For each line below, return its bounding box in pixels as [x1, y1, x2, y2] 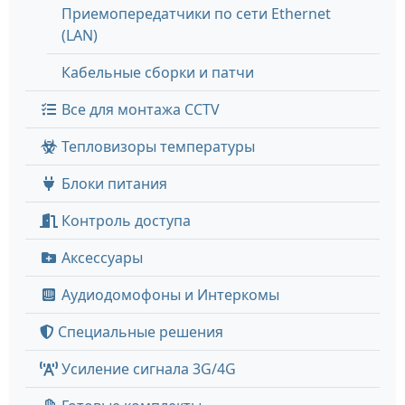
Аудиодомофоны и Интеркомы [58, 285, 279, 305]
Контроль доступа [58, 211, 191, 231]
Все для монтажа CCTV [58, 99, 220, 119]
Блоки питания [58, 174, 167, 193]
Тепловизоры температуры [58, 137, 255, 156]
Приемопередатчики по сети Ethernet [61, 4, 331, 24]
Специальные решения [54, 322, 223, 342]
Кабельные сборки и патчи [61, 62, 254, 82]
